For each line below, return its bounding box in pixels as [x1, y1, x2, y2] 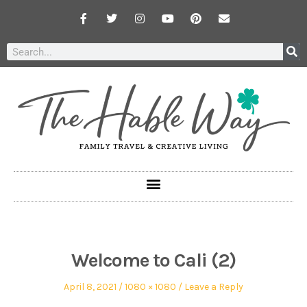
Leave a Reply [184, 281, 243, 293]
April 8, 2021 [64, 281, 116, 293]
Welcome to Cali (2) [71, 249, 236, 272]
